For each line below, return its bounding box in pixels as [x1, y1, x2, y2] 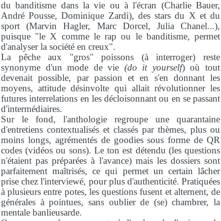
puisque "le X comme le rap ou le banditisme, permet [1, 31, 220, 41]
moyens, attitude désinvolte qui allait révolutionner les [1, 82, 220, 93]
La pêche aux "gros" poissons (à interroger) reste [1, 51, 220, 62]
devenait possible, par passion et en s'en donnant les [1, 72, 220, 83]
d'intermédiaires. [1, 103, 62, 114]
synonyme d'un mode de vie [1, 62, 124, 73]
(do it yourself [124, 62, 182, 73]
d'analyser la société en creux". [1, 41, 115, 52]
